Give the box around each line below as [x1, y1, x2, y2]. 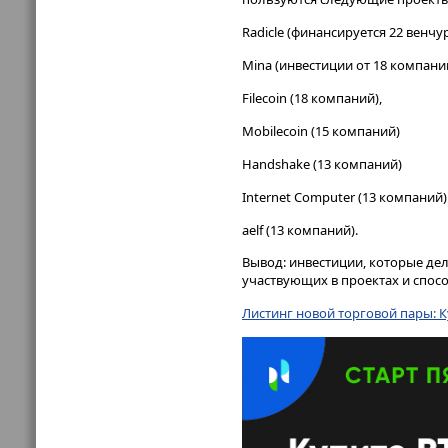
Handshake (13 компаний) [242, 154, 402, 173]
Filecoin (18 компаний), [242, 88, 382, 107]
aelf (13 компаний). [242, 220, 358, 239]
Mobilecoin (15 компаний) [242, 121, 400, 140]
